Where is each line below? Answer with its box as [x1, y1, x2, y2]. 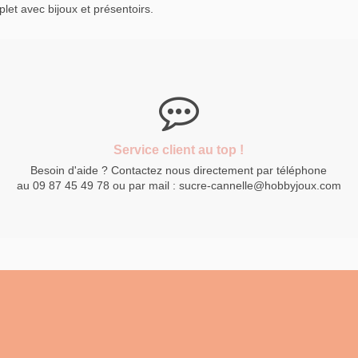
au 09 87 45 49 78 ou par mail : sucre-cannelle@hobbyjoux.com [16, 179, 341, 193]
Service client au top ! [113, 143, 245, 157]
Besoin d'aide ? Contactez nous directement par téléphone [30, 164, 328, 177]
